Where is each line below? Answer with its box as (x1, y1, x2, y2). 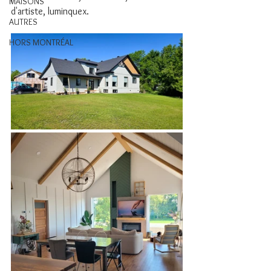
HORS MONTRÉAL (9, 37, 73, 48)
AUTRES (9, 16, 38, 27)
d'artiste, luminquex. (11, 5, 91, 17)
